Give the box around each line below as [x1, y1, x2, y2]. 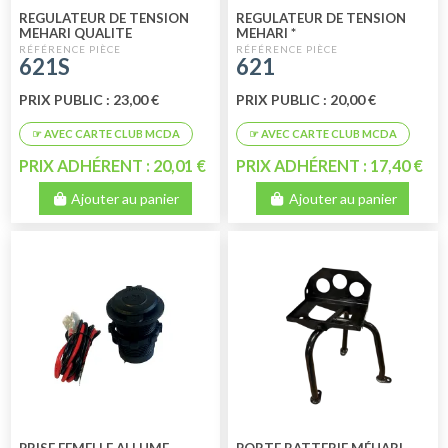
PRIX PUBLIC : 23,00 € [18, 90, 159, 108]
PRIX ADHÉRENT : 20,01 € [18, 155, 206, 175]
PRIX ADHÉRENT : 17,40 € [236, 155, 424, 175]
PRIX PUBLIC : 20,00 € [236, 90, 377, 108]
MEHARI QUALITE [18, 25, 132, 42]
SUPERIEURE [18, 40, 98, 57]
